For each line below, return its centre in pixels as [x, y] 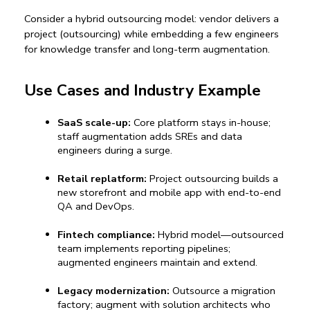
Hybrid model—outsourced [219, 235]
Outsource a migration [222, 291]
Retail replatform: [102, 179]
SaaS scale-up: [94, 123]
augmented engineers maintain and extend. [157, 263]
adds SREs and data [194, 137]
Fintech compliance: [106, 235]
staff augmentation [102, 137]
